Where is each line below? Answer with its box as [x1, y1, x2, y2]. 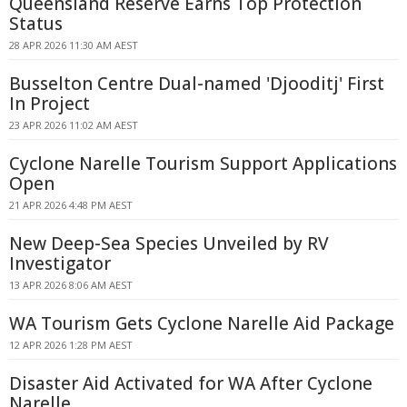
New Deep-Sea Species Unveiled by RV [9, 232, 329, 255]
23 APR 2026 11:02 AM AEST [9, 118, 138, 132]
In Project [9, 92, 90, 115]
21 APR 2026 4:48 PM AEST [9, 198, 133, 212]
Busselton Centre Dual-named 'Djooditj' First [9, 72, 384, 95]
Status [9, 12, 63, 35]
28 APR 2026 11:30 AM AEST [9, 38, 138, 52]
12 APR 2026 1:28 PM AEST [9, 338, 133, 352]
